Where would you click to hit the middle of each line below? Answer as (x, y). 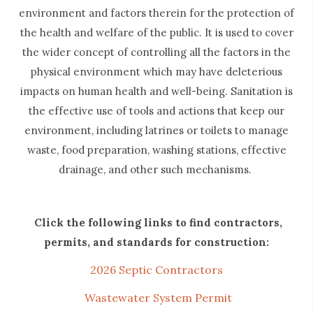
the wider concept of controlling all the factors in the (156, 52)
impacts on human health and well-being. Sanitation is (156, 92)
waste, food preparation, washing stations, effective (156, 150)
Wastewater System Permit (156, 298)
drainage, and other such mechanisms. (156, 170)
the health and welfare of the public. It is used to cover (156, 33)
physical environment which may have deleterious (156, 72)
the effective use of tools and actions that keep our (156, 111)
